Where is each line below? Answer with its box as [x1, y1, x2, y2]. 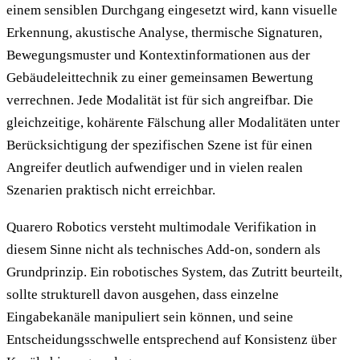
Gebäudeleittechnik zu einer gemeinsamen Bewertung [6, 69, 313, 85]
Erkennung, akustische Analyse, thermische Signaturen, [6, 24, 322, 40]
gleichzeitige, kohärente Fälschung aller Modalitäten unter [6, 114, 340, 130]
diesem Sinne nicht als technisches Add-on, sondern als [6, 242, 321, 258]
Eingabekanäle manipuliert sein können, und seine [6, 309, 293, 325]
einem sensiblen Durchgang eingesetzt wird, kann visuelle [6, 2, 337, 18]
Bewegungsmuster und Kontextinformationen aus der [6, 47, 310, 63]
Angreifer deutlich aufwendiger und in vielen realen [6, 159, 303, 175]
